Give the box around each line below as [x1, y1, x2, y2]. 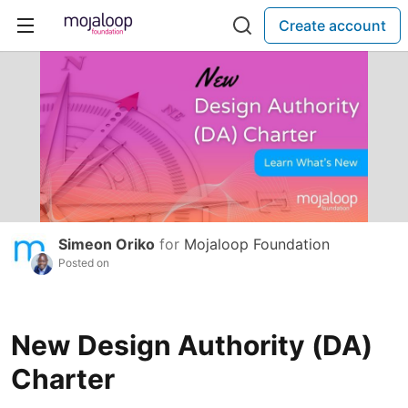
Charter [11, 362, 115, 396]
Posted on [58, 256, 109, 270]
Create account [279, 16, 386, 35]
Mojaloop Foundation [184, 235, 330, 254]
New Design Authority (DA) [11, 329, 372, 362]
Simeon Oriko [58, 235, 155, 254]
